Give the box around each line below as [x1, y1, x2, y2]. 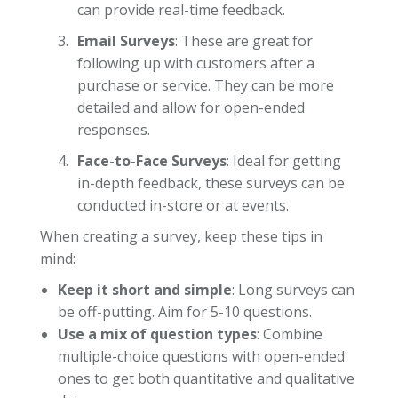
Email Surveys [76, 30, 175, 51]
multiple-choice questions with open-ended [57, 346, 345, 366]
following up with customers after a [76, 52, 314, 73]
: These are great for [174, 30, 313, 51]
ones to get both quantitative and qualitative [57, 368, 354, 388]
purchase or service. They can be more [76, 75, 334, 95]
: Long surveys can [231, 279, 354, 299]
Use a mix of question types [57, 323, 257, 344]
